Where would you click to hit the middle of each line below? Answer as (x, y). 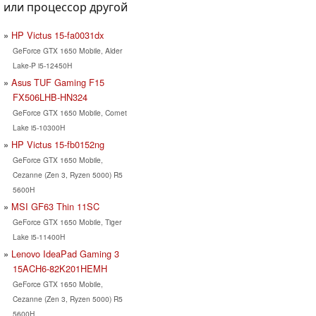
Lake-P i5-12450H (42, 65)
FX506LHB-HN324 (50, 97)
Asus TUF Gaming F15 (58, 82)
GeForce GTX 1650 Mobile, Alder (67, 50)
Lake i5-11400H (38, 236)
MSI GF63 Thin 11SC (55, 206)
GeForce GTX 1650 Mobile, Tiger (67, 221)
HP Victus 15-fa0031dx (57, 35)
